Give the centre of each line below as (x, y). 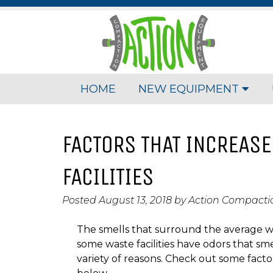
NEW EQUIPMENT (190, 89)
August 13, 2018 (135, 200)
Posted (80, 200)
